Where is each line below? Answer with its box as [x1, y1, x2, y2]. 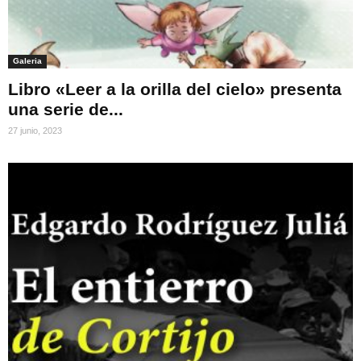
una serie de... [8, 100, 123, 119]
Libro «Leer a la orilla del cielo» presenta [8, 80, 342, 99]
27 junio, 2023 [8, 126, 62, 136]
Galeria [13, 56, 42, 66]
